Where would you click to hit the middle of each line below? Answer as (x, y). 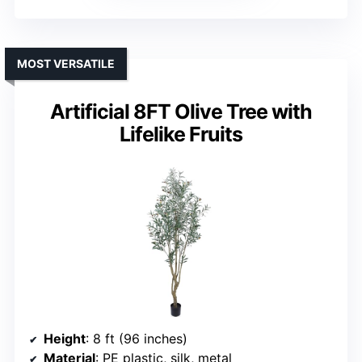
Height (65, 339)
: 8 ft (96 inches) (137, 339)
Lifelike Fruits (181, 135)
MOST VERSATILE (66, 64)
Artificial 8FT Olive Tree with (181, 112)
